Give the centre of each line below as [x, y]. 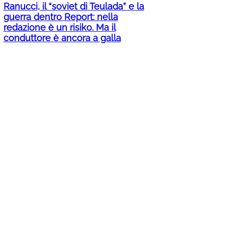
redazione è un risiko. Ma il [60, 28]
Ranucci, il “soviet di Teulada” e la [74, 7]
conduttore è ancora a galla [62, 38]
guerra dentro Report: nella [61, 17]
